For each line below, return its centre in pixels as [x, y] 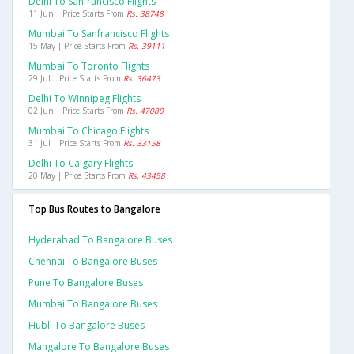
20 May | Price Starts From [78, 176]
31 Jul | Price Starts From [76, 143]
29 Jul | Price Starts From [76, 79]
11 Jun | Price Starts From [77, 14]
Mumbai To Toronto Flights [89, 66]
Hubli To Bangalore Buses [87, 326]
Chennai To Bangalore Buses [93, 262]
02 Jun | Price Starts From [77, 111]
